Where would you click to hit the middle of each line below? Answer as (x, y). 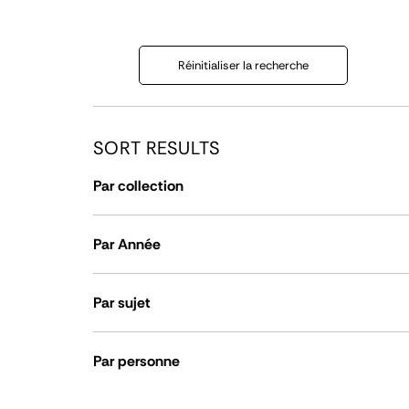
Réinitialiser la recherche (243, 65)
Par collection (138, 186)
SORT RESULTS (157, 148)
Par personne (136, 361)
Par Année (127, 244)
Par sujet (122, 303)
